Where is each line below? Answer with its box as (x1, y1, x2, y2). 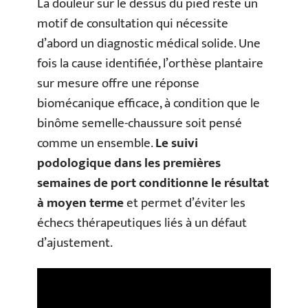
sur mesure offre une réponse (37, 72, 199, 94)
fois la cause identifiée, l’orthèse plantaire (37, 52, 263, 74)
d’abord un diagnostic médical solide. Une (37, 32, 261, 54)
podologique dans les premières (37, 152, 221, 174)
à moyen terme (37, 192, 124, 214)
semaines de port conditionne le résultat (37, 172, 269, 194)
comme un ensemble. (37, 132, 155, 154)
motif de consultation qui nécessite (37, 12, 228, 34)
